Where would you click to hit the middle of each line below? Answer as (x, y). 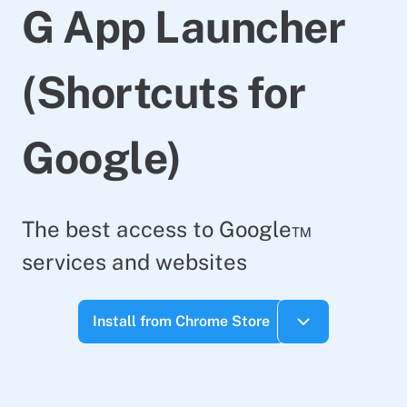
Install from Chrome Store (181, 321)
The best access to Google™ (167, 229)
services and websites (134, 262)
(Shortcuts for (164, 92)
